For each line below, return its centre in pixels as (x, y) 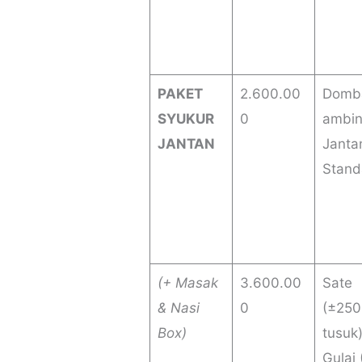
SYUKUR (185, 119)
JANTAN (186, 144)
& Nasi (178, 308)
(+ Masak (187, 283)
